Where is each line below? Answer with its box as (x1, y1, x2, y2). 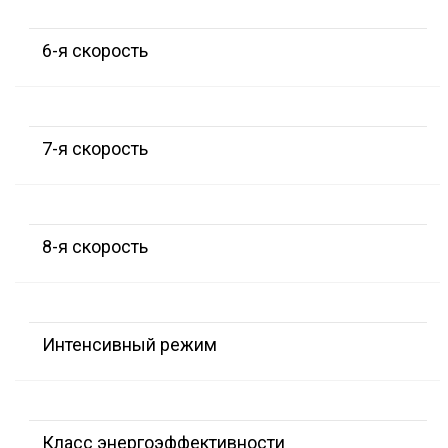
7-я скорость (42, 138, 148, 160)
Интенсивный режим (42, 334, 217, 356)
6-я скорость (42, 40, 148, 62)
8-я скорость (42, 236, 148, 258)
